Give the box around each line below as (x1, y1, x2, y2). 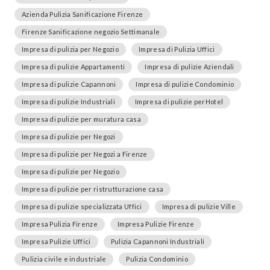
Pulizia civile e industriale (22, 255, 107, 263)
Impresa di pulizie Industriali (22, 98, 115, 105)
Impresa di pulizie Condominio (136, 80, 234, 88)
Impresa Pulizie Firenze (117, 220, 194, 228)
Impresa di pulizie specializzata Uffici (22, 202, 142, 210)
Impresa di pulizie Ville (162, 202, 236, 210)
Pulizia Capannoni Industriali (110, 237, 205, 245)
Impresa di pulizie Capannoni (22, 80, 116, 88)
